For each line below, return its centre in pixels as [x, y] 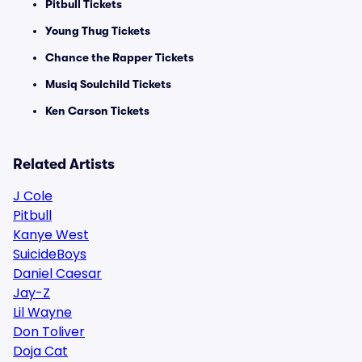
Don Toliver [49, 332]
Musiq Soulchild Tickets [108, 84]
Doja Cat [40, 351]
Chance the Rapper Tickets [120, 57]
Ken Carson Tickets [97, 111]
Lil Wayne [42, 312]
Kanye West [51, 235]
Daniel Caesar [57, 274]
